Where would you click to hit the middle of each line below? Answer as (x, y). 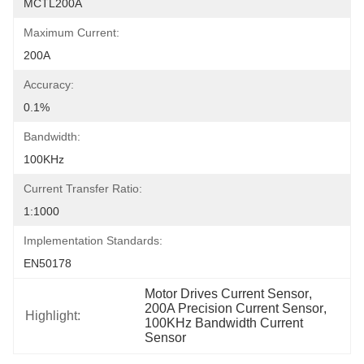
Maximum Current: (71, 32)
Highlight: (53, 316)
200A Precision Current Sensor (234, 308)
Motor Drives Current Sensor (227, 294)
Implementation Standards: (93, 240)
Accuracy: (49, 84)
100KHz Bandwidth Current (224, 323)
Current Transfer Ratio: (83, 188)
